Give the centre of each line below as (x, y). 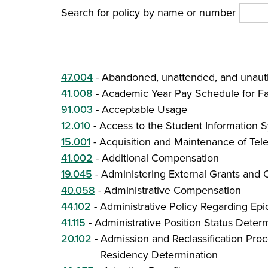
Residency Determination (159, 255)
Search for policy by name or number (148, 13)
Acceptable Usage (144, 109)
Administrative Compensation (173, 190)
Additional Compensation (160, 158)
